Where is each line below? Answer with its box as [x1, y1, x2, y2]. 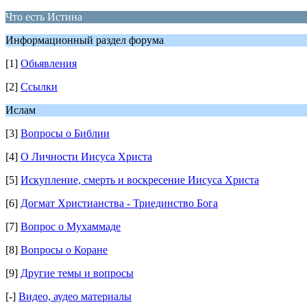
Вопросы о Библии [21, 127, 110, 139]
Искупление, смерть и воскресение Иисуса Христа [21, 174, 259, 186]
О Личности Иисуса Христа [21, 151, 152, 162]
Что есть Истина [5, 11, 82, 23]
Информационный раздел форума [5, 34, 164, 46]
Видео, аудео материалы [19, 291, 132, 302]
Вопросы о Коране [21, 244, 108, 256]
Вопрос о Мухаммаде [21, 221, 121, 232]
